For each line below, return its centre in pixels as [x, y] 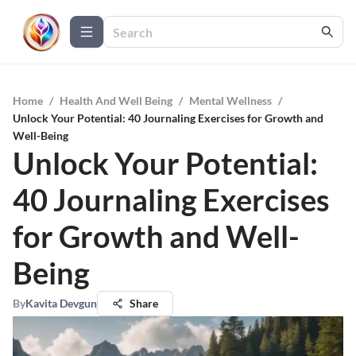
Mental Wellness [230, 101]
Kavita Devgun [61, 303]
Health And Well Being [116, 101]
